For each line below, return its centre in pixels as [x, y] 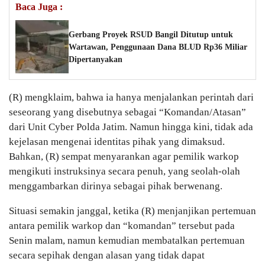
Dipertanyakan [96, 59]
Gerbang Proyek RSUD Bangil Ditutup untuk [151, 34]
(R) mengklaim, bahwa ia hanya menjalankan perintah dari [131, 98]
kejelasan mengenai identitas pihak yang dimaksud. [117, 142]
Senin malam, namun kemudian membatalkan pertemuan [127, 241]
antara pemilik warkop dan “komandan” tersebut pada [122, 226]
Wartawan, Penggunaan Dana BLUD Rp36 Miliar [158, 47]
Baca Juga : [39, 7]
